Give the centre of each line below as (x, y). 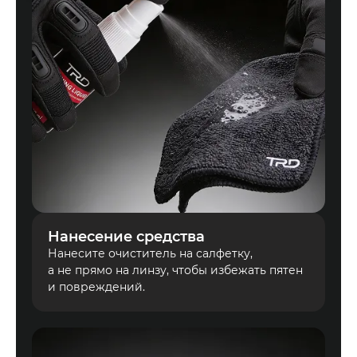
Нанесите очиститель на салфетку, (150, 254)
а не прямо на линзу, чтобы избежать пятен (175, 271)
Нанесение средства (126, 237)
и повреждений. (96, 287)
